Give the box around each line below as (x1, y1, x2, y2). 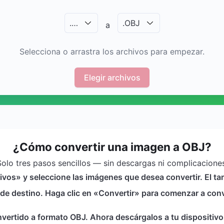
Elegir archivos (83, 72, 140, 82)
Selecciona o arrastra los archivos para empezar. (19, 46, 204, 56)
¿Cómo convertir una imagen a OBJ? (12, 140, 211, 153)
